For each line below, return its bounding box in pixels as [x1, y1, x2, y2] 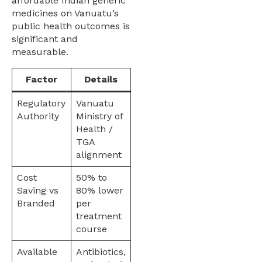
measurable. [12, 46, 68, 57]
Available [17, 246, 57, 257]
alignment [76, 149, 122, 160]
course [76, 223, 107, 235]
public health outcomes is [12, 20, 130, 32]
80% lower [76, 184, 123, 196]
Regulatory [17, 97, 65, 109]
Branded [17, 197, 55, 209]
